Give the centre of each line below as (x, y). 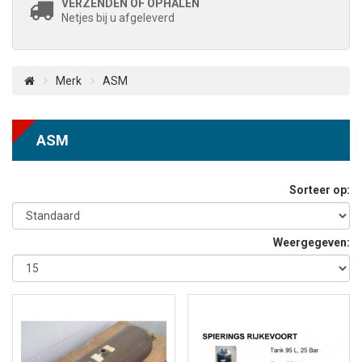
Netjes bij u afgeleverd (118, 18)
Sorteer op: (320, 190)
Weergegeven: (311, 242)
